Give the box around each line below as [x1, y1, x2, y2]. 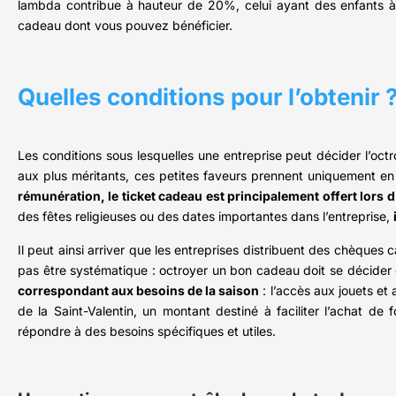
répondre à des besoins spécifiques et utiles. [18, 324, 276, 339]
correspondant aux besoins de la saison [18, 283, 260, 299]
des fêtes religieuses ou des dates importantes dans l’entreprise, [18, 209, 393, 225]
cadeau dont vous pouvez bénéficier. [18, 18, 232, 34]
